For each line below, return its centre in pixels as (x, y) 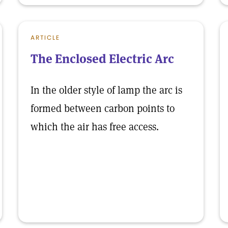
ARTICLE (45, 37)
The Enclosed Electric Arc (102, 59)
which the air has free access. (95, 127)
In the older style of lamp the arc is (106, 90)
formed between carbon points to (103, 108)
